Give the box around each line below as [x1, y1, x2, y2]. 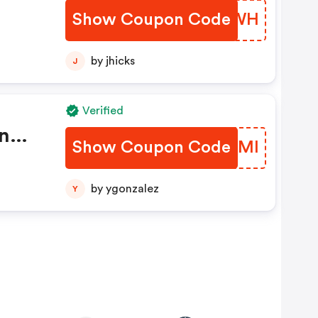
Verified [82, 105, 124, 117]
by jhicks [105, 55, 135, 67]
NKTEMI [192, 139, 259, 157]
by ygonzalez [105, 183, 159, 195]
